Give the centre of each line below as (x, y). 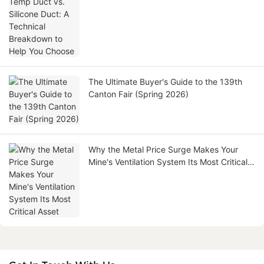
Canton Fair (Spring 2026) (138, 94)
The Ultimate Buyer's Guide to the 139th (165, 81)
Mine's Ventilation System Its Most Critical (168, 161)
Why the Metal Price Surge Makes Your (163, 149)
